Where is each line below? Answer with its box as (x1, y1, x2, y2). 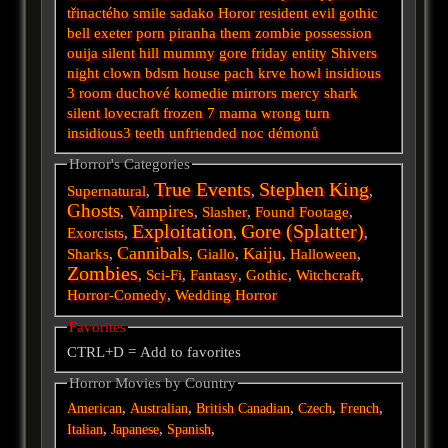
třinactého (67, 4, 130, 21)
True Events (154, 178, 252, 201)
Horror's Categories (69, 155, 191, 172)
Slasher (202, 204, 248, 221)
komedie (174, 84, 229, 101)
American (67, 401, 123, 417)
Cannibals (117, 243, 190, 264)
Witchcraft (296, 267, 361, 284)
